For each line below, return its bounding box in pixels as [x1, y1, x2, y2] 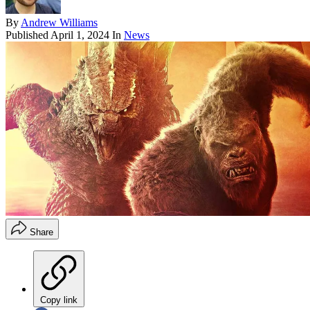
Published [6, 28, 51, 41]
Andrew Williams [21, 16, 98, 28]
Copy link [40, 294, 77, 305]
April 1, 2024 [51, 28, 109, 41]
